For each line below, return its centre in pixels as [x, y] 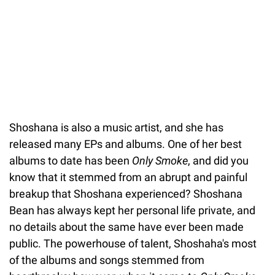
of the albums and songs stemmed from [107, 260]
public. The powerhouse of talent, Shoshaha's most [133, 243]
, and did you [218, 160]
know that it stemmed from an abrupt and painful [128, 177]
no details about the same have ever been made [126, 227]
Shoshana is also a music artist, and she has [116, 127]
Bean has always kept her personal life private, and [132, 210]
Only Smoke [160, 160]
